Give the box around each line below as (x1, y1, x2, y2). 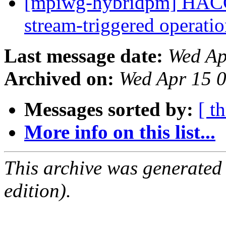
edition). (4, 180, 71, 202)
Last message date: (4, 45, 163, 67)
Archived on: (4, 68, 114, 90)
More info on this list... (24, 121, 215, 143)
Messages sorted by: (24, 98, 193, 121)
